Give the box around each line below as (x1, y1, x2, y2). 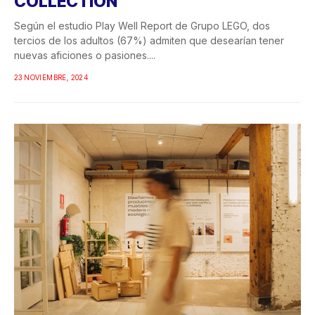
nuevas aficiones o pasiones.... (14, 49, 155, 61)
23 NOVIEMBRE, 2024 (14, 72, 89, 82)
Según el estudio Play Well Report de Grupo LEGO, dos (14, 19, 270, 32)
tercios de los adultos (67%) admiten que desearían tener (14, 34, 284, 46)
